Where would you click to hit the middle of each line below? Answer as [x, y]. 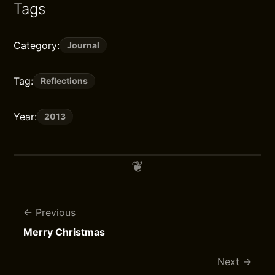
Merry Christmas [64, 232]
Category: [37, 45]
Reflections [64, 81]
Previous [56, 212]
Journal [83, 45]
